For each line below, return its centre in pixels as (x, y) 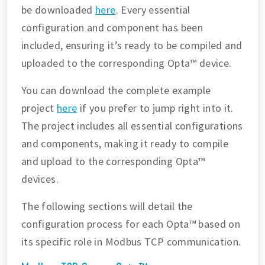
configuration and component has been (112, 27)
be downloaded (59, 9)
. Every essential (153, 9)
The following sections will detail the (107, 206)
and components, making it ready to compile (125, 143)
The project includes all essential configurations (132, 125)
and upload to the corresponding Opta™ (113, 161)
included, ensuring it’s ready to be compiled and (132, 45)
